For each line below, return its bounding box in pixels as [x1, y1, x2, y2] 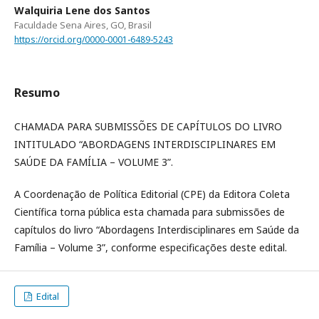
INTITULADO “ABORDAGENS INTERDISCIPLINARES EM [14, 137, 276, 152]
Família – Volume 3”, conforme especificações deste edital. [14, 241, 287, 255]
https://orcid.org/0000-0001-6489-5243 [14, 33, 173, 46]
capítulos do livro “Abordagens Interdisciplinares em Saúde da [14, 223, 299, 237]
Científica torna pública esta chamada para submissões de [14, 205, 285, 219]
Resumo [14, 85, 60, 101]
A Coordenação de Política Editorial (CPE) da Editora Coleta [14, 187, 290, 202]
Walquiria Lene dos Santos [14, 3, 150, 17]
